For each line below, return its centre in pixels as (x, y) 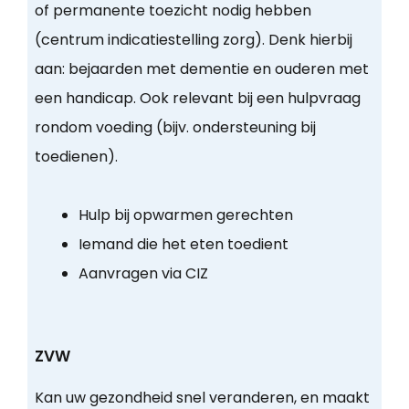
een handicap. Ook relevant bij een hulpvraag (197, 99)
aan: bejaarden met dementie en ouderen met (201, 69)
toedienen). (76, 157)
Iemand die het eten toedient (183, 245)
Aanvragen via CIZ (143, 274)
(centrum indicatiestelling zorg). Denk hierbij (193, 40)
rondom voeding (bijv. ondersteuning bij (175, 128)
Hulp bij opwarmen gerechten (185, 215)
